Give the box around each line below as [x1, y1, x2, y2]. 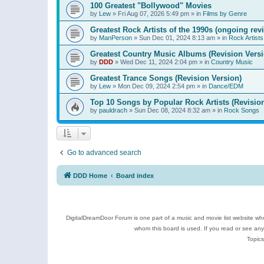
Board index [116, 172, 154, 180]
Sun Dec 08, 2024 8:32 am [134, 106, 210, 114]
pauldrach [99, 106, 127, 114]
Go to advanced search [67, 148, 141, 157]
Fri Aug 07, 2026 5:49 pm [118, 9, 189, 17]
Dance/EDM [209, 82, 243, 90]
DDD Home [73, 172, 107, 180]
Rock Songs [224, 106, 259, 114]
